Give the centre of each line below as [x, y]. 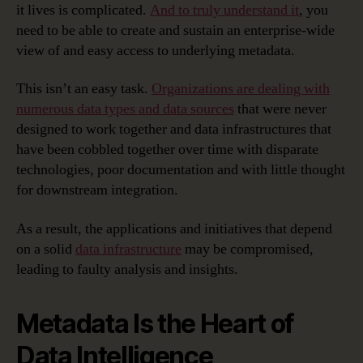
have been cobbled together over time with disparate [167, 150]
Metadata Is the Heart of [156, 323]
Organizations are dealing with [241, 89]
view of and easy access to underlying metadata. [156, 50]
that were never [280, 109]
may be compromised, [248, 249]
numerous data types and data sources [125, 109]
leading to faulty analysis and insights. [127, 269]
